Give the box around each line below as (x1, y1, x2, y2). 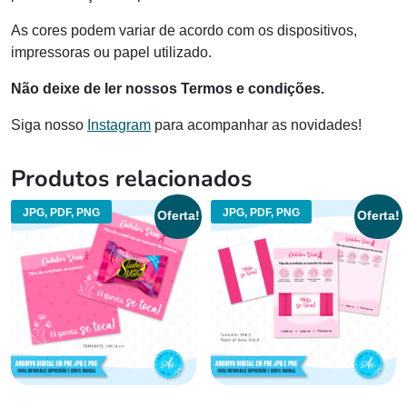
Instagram (87, 117, 151, 134)
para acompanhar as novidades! (151, 117, 362, 134)
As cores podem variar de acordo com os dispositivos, (11, 23, 357, 39)
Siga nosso (11, 117, 87, 134)
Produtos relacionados (11, 163, 252, 195)
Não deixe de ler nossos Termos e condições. (11, 81, 324, 97)
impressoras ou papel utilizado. (11, 45, 212, 61)
